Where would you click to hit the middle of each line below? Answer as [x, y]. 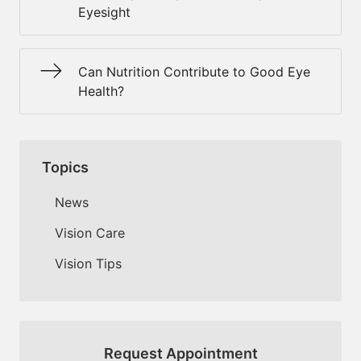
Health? [101, 91]
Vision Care [90, 232]
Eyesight [104, 12]
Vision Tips [88, 263]
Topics [65, 167]
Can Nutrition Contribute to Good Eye [194, 72]
